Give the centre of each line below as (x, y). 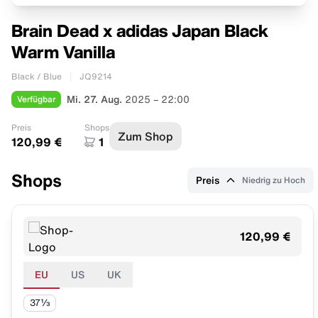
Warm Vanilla (63, 51)
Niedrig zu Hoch (274, 180)
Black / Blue (37, 76)
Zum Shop (146, 136)
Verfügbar (36, 99)
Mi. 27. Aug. (94, 99)
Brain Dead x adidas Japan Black (140, 30)
